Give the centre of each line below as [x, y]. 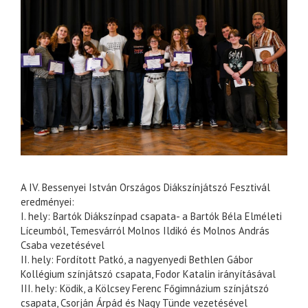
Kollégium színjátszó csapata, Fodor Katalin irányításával [148, 274]
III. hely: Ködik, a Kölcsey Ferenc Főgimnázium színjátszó [145, 288]
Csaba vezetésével [63, 245]
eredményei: [47, 201]
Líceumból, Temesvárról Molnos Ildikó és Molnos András [145, 230]
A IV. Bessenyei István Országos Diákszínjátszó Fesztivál [145, 187]
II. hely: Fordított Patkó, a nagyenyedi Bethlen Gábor [137, 259]
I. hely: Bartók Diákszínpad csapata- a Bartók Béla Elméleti [151, 216]
